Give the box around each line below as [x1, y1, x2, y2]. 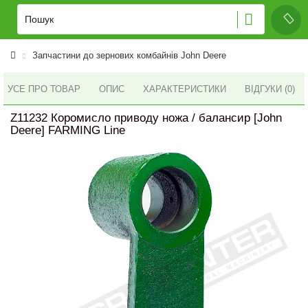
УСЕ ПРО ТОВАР [8, 83, 80, 94]
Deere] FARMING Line [10, 124, 125, 137]
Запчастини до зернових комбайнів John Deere [32, 50, 226, 60]
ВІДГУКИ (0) [245, 84, 295, 94]
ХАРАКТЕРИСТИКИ [143, 84, 226, 94]
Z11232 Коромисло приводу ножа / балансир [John [10, 111, 282, 124]
